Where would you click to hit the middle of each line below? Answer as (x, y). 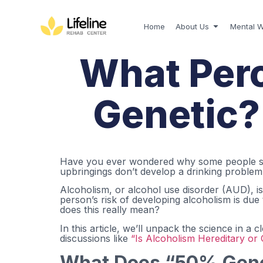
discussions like (95, 238)
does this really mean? (110, 210)
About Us (193, 26)
